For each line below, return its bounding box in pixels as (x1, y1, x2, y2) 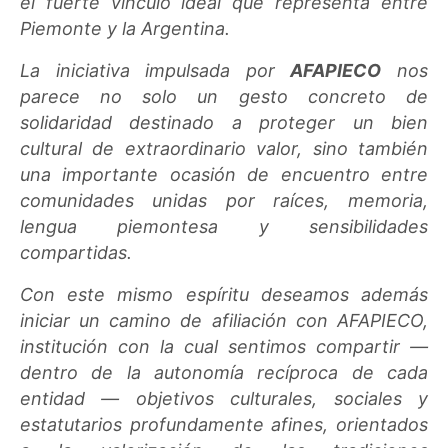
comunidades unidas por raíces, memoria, (20, 189, 428, 211)
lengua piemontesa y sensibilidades (20, 215, 428, 237)
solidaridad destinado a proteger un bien (20, 111, 428, 133)
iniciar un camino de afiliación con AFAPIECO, (20, 309, 428, 331)
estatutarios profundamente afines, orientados (20, 413, 428, 435)
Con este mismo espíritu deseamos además (20, 283, 428, 305)
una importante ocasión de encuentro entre (20, 163, 428, 185)
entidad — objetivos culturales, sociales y (20, 387, 428, 409)
